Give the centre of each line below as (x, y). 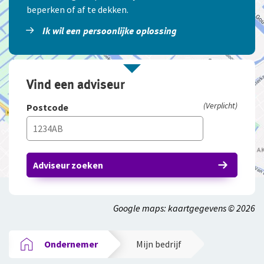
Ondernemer (71, 244)
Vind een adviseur (76, 84)
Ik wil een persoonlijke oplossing (110, 31)
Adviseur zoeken (68, 165)
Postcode (47, 107)
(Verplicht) (220, 105)
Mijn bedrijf (159, 244)
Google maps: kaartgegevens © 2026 (184, 208)
